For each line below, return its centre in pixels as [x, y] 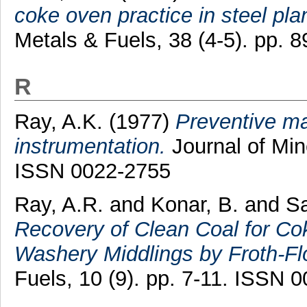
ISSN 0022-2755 [92, 171]
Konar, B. [194, 204]
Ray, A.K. [58, 122]
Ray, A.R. [59, 204]
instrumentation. [90, 147]
